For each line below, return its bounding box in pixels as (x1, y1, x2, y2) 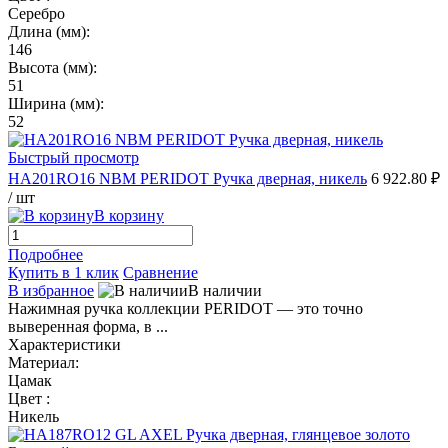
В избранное (8, 281, 94, 299)
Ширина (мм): (8, 94, 104, 112)
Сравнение (123, 263, 198, 281)
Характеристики (8, 335, 121, 353)
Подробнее (8, 245, 83, 263)
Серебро (8, 4, 65, 22)
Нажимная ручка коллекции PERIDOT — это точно (8, 299, 363, 317)
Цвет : (8, 389, 50, 407)
